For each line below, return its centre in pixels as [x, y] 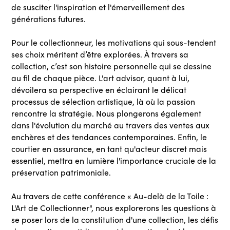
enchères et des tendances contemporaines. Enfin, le [109, 137]
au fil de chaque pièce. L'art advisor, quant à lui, [101, 78]
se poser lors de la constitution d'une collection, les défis [115, 219]
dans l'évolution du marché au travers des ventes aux [111, 125]
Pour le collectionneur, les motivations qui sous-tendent [114, 42]
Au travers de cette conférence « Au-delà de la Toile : [110, 196]
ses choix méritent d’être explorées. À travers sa [100, 54]
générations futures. [49, 19]
